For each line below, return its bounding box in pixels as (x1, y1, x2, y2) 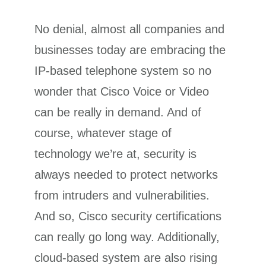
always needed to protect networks (34, 167, 218, 181)
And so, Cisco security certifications (34, 209, 222, 223)
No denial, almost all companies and (34, 22, 225, 36)
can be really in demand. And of (34, 105, 202, 119)
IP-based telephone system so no (34, 64, 212, 77)
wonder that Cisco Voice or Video (34, 84, 210, 98)
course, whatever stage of (34, 126, 172, 140)
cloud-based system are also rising (34, 251, 218, 264)
